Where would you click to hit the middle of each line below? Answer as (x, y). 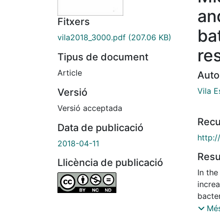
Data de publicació (100, 128)
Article (70, 73)
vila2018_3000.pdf (92, 38)
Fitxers (74, 22)
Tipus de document (103, 57)
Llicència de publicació (110, 163)
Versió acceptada (90, 108)
